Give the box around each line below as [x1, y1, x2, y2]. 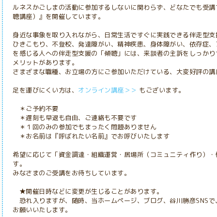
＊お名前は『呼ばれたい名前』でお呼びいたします [13, 132, 170, 140]
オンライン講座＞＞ [78, 86, 137, 94]
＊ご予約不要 [13, 104, 59, 113]
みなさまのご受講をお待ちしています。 [13, 169, 130, 177]
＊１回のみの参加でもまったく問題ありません [13, 123, 156, 131]
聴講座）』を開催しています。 [13, 12, 104, 21]
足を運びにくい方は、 [13, 86, 78, 94]
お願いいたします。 [13, 205, 72, 214]
